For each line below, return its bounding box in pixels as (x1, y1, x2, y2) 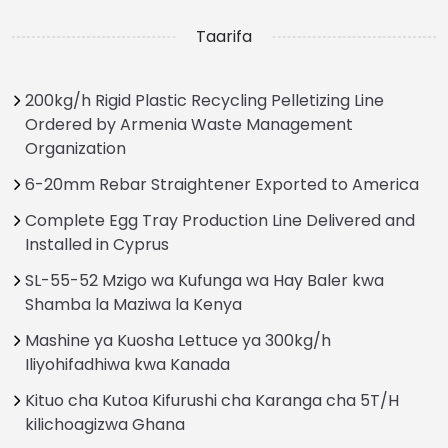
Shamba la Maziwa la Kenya (25, 293, 242, 317)
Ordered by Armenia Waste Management (25, 113, 353, 137)
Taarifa (196, 25, 252, 49)
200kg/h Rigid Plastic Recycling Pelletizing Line (25, 89, 384, 113)
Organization (25, 137, 126, 161)
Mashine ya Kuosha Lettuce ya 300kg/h (25, 329, 331, 353)
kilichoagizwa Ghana (25, 413, 185, 437)
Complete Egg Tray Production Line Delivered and (25, 209, 415, 233)
